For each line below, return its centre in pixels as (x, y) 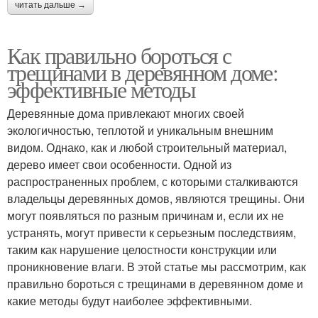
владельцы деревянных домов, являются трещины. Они (156, 198)
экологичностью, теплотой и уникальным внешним (140, 130)
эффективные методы (102, 89)
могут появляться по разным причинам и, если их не (146, 215)
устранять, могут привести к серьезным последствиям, (152, 232)
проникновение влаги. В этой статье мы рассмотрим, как (157, 266)
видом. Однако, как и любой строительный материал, (147, 147)
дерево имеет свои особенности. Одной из (119, 164)
